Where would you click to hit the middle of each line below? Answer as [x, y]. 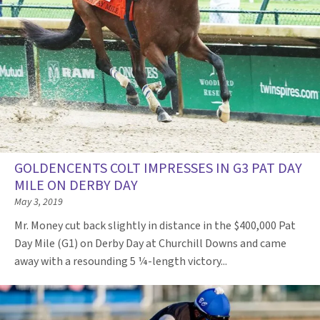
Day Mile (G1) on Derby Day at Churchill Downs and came [150, 244]
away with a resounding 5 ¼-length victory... [122, 262]
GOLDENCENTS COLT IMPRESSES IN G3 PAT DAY [158, 169]
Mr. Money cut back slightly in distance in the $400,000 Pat [155, 226]
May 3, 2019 [39, 202]
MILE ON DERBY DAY [76, 186]
